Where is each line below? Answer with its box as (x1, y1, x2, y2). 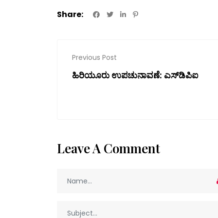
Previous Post (72, 53, 117, 63)
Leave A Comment (57, 140, 163, 157)
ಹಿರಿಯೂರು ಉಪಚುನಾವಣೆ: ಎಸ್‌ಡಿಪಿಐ (72, 69, 199, 81)
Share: (57, 9, 83, 20)
